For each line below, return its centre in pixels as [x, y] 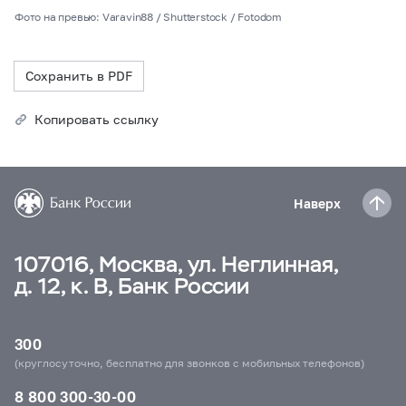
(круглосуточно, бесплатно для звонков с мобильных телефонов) [189, 363]
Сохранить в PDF [79, 76]
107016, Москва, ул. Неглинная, [176, 264]
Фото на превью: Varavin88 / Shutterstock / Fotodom [148, 17]
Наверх [317, 203]
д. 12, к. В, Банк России [132, 286]
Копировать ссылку [97, 119]
